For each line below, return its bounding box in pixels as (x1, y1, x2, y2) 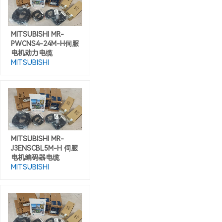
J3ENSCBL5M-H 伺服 (11, 144, 78, 152)
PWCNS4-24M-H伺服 (11, 40, 79, 48)
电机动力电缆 (11, 49, 53, 57)
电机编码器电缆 (11, 153, 59, 162)
